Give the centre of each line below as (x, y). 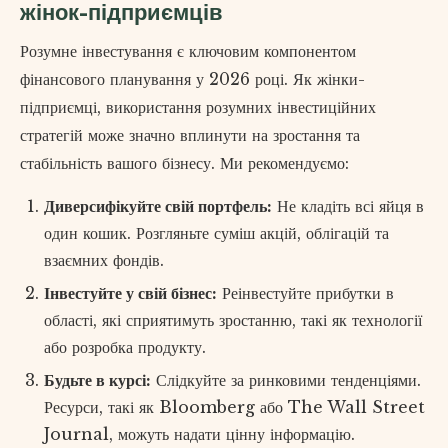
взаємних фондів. (104, 259)
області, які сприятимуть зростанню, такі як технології (233, 320)
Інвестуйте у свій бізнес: (130, 293)
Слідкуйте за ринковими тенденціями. (286, 380)
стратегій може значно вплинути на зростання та (190, 134)
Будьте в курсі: (97, 380)
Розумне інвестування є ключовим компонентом (188, 50)
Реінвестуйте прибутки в (305, 293)
